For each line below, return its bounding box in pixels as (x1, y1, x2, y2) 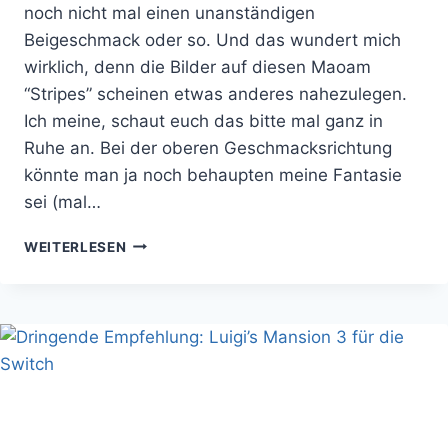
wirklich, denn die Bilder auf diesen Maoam (24, 56, 371, 77)
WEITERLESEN (24, 238, 127, 255)
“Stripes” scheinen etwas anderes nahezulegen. (24, 83, 407, 104)
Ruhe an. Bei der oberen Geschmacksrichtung (24, 137, 392, 158)
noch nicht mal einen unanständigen (24, 2, 315, 23)
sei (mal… (24, 191, 101, 212)
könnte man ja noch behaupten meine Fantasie (24, 164, 402, 185)
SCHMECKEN (125, 254, 218, 271)
